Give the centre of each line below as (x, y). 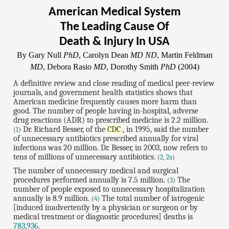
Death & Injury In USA (114, 42)
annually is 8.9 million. (53, 198)
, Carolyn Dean (104, 55)
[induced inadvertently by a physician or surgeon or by (106, 207)
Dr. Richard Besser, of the (64, 129)
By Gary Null (40, 55)
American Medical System (114, 13)
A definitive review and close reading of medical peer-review (114, 83)
